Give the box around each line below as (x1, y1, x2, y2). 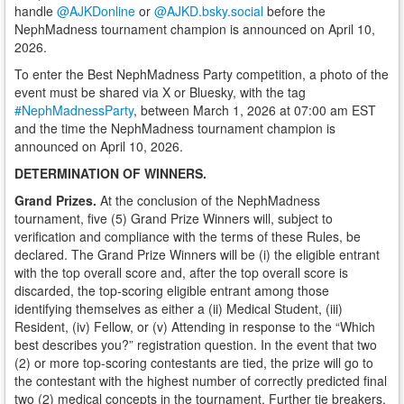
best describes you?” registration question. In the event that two (14, 335, 377, 353)
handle (14, 2, 57, 20)
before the (263, 2, 326, 20)
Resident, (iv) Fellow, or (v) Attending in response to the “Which (14, 317, 375, 335)
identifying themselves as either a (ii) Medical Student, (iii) (14, 299, 343, 317)
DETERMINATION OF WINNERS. (14, 164, 210, 182)
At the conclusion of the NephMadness (100, 191, 320, 209)
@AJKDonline (57, 2, 135, 20)
